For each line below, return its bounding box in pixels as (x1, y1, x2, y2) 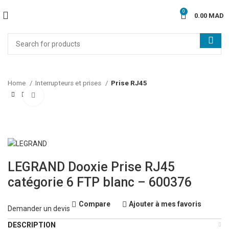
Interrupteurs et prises (35, 79, 103, 87)
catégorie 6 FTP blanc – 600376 (8, 174, 192, 190)
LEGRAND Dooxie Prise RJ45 (8, 159, 175, 174)
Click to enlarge (43, 91, 95, 99)
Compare (78, 200, 110, 209)
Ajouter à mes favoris (129, 200, 202, 209)
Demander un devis (8, 204, 70, 213)
